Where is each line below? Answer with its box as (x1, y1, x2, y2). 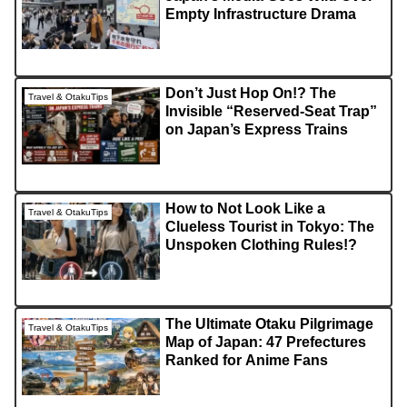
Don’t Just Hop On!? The (165, 84, 337, 101)
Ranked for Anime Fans (165, 352, 329, 368)
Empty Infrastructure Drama (165, 6, 357, 23)
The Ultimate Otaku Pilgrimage (165, 315, 374, 332)
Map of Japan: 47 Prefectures (165, 333, 367, 350)
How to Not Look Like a (165, 200, 326, 216)
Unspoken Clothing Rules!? (165, 236, 358, 253)
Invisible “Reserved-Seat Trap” (165, 103, 378, 119)
